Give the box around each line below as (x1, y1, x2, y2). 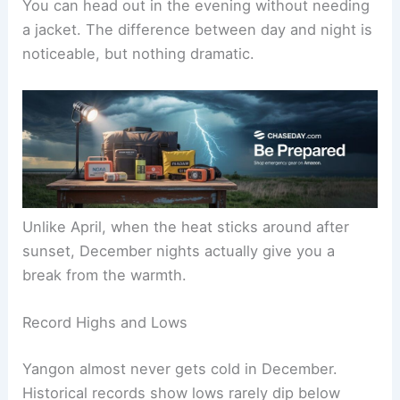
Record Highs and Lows (22, 313, 188, 332)
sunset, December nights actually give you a (22, 241, 336, 260)
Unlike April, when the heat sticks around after (22, 217, 350, 236)
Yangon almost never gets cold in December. (22, 359, 338, 378)
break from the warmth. (22, 265, 187, 284)
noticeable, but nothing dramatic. (22, 45, 255, 63)
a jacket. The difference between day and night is (22, 21, 373, 39)
